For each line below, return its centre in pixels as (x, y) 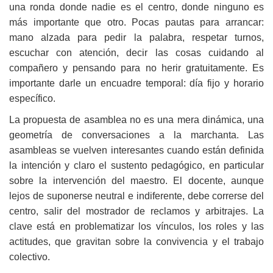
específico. (32, 98)
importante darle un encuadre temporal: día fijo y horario (136, 83)
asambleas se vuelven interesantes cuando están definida (136, 150)
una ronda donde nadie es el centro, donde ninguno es (136, 7)
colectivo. (30, 257)
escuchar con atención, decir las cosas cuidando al (136, 52)
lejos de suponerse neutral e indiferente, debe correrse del (136, 196)
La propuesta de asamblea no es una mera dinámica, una (136, 119)
